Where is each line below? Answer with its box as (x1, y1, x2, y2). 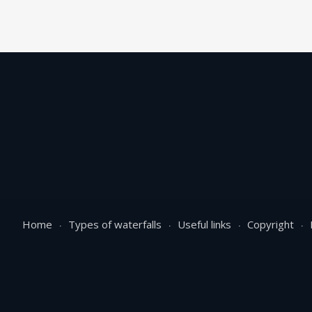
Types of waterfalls (68, 217, 162, 231)
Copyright (247, 217, 294, 231)
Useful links (178, 217, 231, 231)
